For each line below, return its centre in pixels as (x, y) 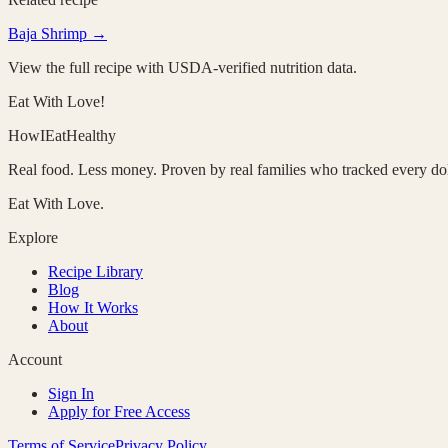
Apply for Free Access (119, 411)
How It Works (93, 307)
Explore (33, 237)
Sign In (71, 393)
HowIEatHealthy (62, 135)
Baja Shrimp (47, 33)
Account (35, 359)
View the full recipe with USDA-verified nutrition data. (182, 67)
